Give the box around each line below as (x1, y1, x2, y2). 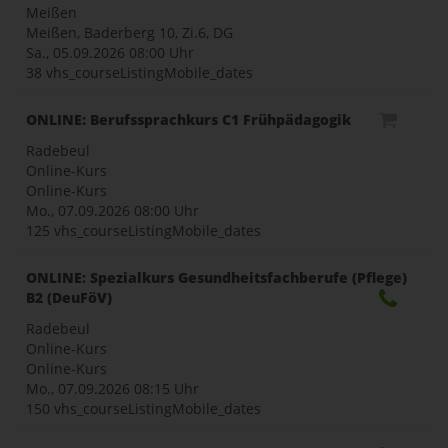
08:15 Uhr (134, 378, 199, 398)
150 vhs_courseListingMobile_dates (26, 398, 261, 418)
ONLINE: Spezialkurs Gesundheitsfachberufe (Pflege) (26, 267, 407, 287)
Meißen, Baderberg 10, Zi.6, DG (26, 22, 233, 42)
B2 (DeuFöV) (26, 287, 112, 307)
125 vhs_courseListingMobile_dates (26, 220, 261, 240)
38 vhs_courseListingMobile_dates (26, 62, 253, 82)
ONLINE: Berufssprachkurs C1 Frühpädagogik (26, 109, 351, 129)
